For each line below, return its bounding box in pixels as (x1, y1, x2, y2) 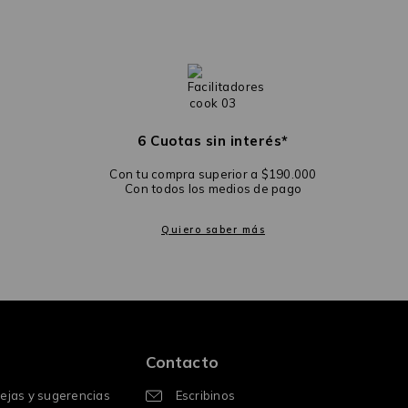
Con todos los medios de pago (125, 181, 301, 197)
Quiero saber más (161, 223, 265, 237)
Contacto (145, 352, 219, 372)
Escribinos (175, 388, 236, 403)
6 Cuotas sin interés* (138, 132, 289, 150)
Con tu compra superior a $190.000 (109, 167, 317, 182)
